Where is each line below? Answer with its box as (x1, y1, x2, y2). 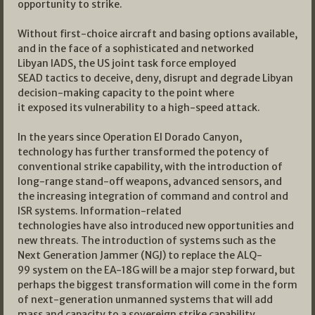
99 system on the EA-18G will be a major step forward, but (18, 263, 295, 276)
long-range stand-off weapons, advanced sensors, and (18, 174, 282, 188)
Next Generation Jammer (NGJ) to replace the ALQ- (18, 248, 262, 262)
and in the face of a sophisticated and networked (18, 41, 254, 55)
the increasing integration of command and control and (18, 189, 288, 202)
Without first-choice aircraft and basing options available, (18, 27, 297, 40)
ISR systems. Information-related (18, 204, 181, 217)
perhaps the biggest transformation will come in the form (18, 278, 297, 291)
